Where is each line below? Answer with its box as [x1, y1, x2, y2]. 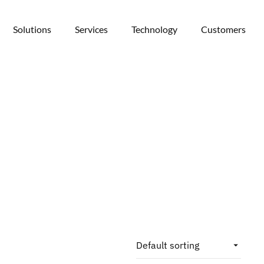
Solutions [13, 24, 51, 35]
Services [75, 24, 108, 35]
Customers [201, 24, 246, 35]
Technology [131, 24, 177, 35]
